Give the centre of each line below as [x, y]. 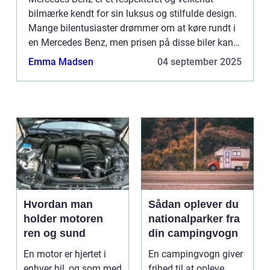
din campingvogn [193, 233]
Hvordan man [58, 204]
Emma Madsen [61, 61]
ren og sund [55, 233]
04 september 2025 [199, 61]
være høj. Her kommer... [78, 57]
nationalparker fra [194, 218]
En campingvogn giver [196, 254]
